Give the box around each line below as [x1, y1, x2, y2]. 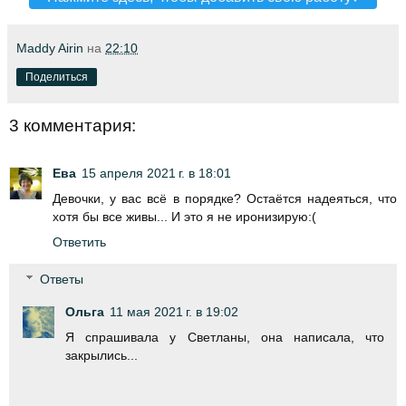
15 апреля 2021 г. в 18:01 [82, 165, 231, 180]
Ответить [53, 234, 106, 249]
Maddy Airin [16, 41, 83, 56]
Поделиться [25, 71, 88, 84]
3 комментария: [9, 116, 136, 136]
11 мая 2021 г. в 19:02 [110, 304, 239, 320]
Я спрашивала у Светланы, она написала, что [65, 330, 384, 345]
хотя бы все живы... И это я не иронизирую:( [53, 208, 316, 224]
